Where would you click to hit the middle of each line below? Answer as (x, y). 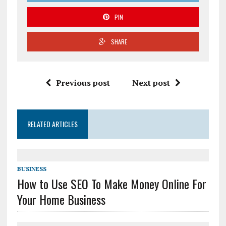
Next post (151, 82)
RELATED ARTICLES (52, 124)
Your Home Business (61, 199)
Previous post (83, 82)
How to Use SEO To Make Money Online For (111, 183)
